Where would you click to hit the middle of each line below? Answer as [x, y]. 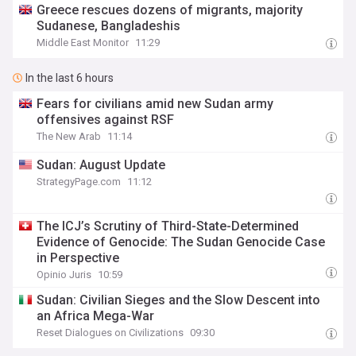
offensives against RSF [106, 120]
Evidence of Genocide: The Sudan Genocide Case [181, 242]
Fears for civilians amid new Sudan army [155, 104]
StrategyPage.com [79, 182]
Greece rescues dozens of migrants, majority [170, 10]
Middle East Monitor [83, 43]
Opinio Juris [64, 275]
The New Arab [69, 136]
